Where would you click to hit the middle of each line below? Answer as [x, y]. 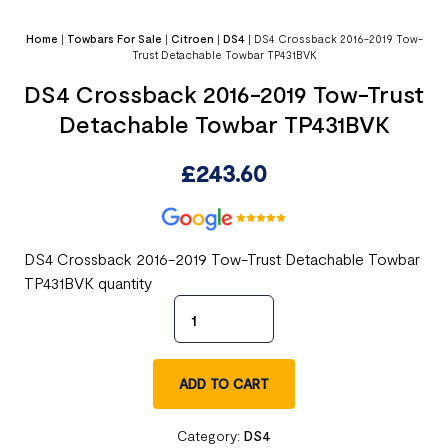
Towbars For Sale [114, 38]
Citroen [192, 38]
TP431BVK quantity [88, 282]
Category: [210, 435]
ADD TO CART [224, 383]
